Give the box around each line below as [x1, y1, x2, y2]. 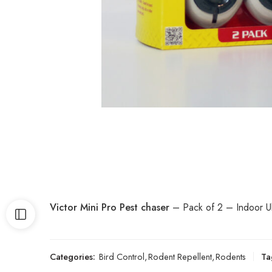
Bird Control [99, 250, 144, 263]
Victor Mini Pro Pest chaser [50, 200, 169, 214]
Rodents [216, 250, 246, 263]
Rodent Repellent [148, 250, 212, 263]
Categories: [50, 250, 95, 263]
